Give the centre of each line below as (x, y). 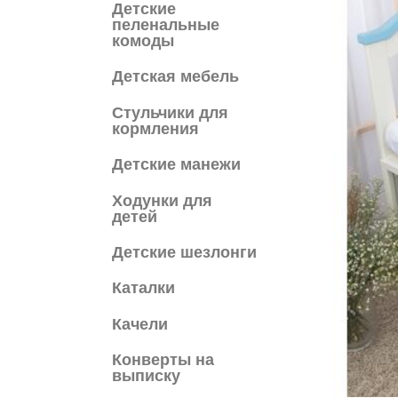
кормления (155, 128)
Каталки (143, 288)
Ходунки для (162, 200)
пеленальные (166, 24)
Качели (140, 324)
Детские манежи (176, 165)
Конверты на (163, 360)
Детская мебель (175, 77)
